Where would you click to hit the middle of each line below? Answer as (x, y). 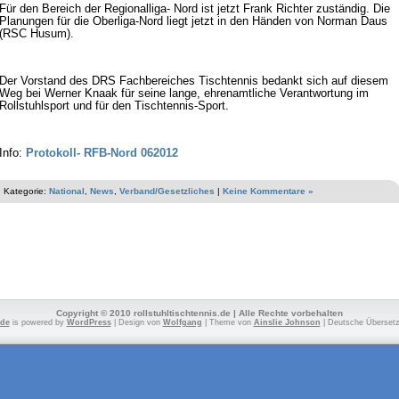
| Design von (137, 323)
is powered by (38, 323)
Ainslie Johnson (287, 323)
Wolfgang (182, 323)
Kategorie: (26, 191)
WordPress (89, 323)
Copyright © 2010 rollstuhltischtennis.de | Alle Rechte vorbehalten (199, 313)
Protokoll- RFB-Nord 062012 (102, 154)
